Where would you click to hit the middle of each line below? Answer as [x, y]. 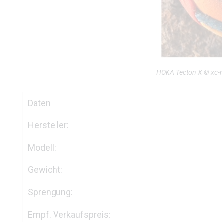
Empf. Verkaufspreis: [69, 214]
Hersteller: [48, 125]
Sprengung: [50, 192]
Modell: [42, 147]
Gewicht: [45, 170]
